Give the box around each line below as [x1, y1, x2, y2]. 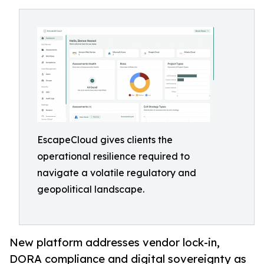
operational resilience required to [37, 150, 190, 162]
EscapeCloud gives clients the [37, 134, 173, 146]
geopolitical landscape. [37, 183, 144, 195]
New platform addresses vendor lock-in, [9, 236, 220, 249]
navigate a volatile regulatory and [37, 167, 196, 179]
